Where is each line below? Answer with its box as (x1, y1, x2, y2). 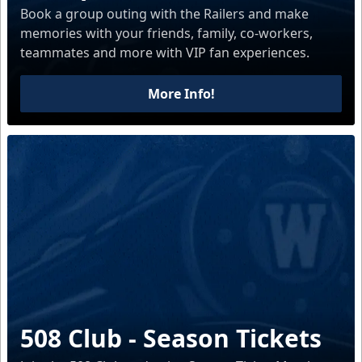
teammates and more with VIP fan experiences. (20, 44, 309, 62)
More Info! (147, 85, 215, 103)
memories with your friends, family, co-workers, (20, 24, 313, 43)
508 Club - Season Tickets (20, 322, 322, 356)
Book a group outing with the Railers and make (20, 5, 309, 23)
